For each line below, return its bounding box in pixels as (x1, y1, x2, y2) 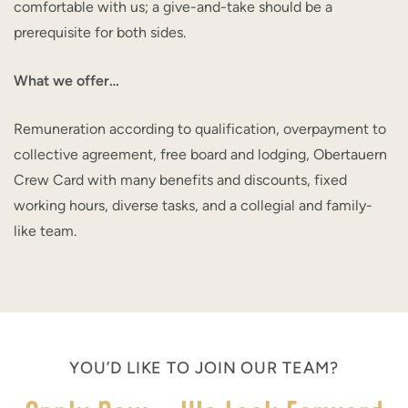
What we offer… (14, 72, 119, 89)
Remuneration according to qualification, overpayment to (14, 120, 386, 138)
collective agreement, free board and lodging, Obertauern (14, 146, 387, 163)
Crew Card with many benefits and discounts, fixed (14, 171, 347, 189)
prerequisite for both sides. (14, 24, 186, 41)
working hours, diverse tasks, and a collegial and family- (14, 197, 372, 214)
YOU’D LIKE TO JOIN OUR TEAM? (69, 358, 339, 377)
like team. (14, 222, 76, 240)
